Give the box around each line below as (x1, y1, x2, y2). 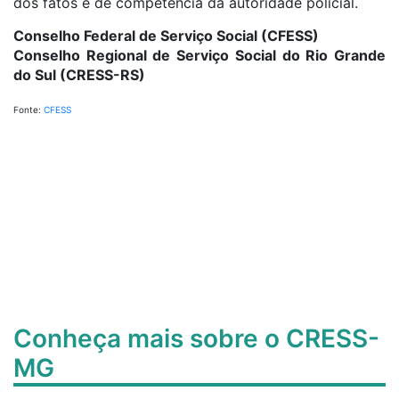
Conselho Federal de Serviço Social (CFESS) (13, 27, 319, 45)
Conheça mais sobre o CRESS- (13, 323, 379, 354)
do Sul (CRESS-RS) (13, 66, 145, 84)
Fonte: (13, 104, 44, 115)
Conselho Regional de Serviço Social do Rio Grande (13, 46, 386, 64)
